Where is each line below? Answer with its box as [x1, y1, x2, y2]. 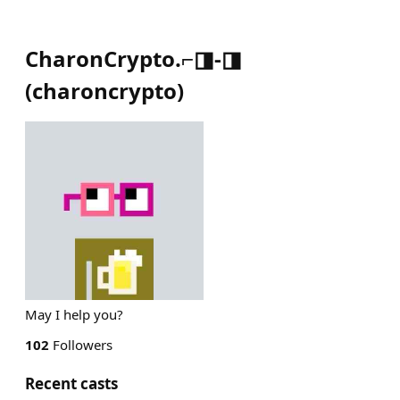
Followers [49, 336, 112, 354]
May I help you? [25, 305, 123, 323]
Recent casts [25, 373, 118, 394]
